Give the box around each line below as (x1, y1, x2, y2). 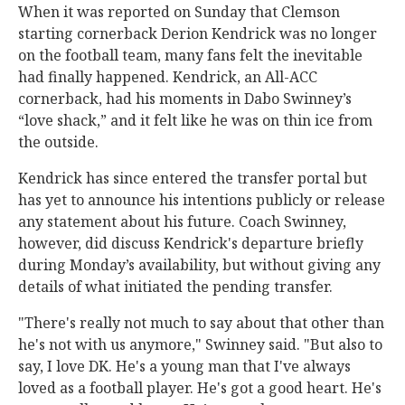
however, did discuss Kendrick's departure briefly (18, 233, 363, 254)
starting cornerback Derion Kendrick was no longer (18, 24, 377, 44)
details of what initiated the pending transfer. (18, 277, 336, 297)
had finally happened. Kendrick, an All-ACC (18, 67, 317, 88)
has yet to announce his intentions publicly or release (18, 190, 385, 211)
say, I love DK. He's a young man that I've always (18, 356, 351, 377)
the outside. (18, 132, 102, 153)
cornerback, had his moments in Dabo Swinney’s (18, 89, 352, 109)
